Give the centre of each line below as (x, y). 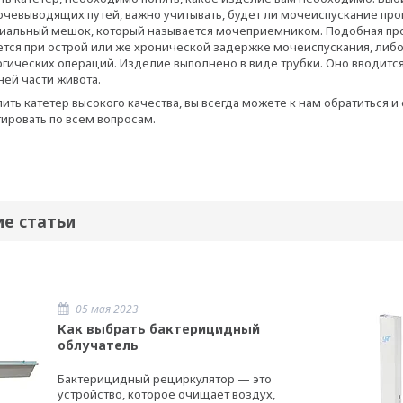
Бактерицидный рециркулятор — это (165, 379)
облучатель (98, 345)
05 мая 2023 (107, 309)
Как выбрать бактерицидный (159, 329)
